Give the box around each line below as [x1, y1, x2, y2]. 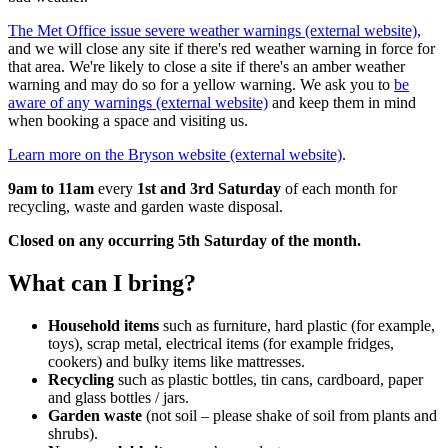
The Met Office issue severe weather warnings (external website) [8, 21, 417, 39]
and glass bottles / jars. [48, 388, 189, 406]
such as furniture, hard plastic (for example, [159, 316, 435, 334]
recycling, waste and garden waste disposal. [8, 197, 283, 215]
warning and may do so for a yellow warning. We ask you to [8, 75, 394, 93]
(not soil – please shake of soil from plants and [142, 406, 437, 424]
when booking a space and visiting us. [8, 111, 248, 129]
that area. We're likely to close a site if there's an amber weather [8, 57, 405, 75]
